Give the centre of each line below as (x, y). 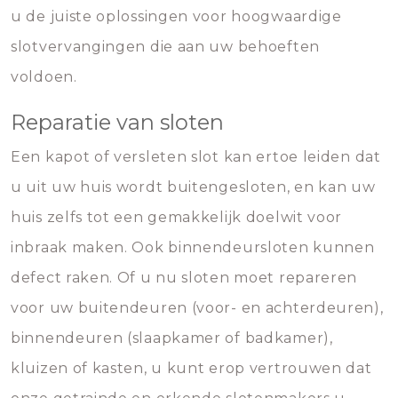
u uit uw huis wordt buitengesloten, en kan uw (193, 187)
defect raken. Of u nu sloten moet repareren (184, 278)
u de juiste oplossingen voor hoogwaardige (176, 16)
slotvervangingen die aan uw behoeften (165, 47)
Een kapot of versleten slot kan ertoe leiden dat (196, 157)
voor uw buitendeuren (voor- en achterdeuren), (197, 308)
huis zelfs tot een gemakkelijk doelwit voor (177, 217)
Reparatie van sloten (117, 122)
